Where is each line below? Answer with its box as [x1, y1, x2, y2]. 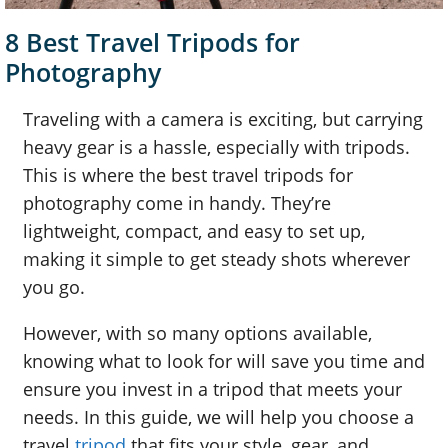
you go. [23, 275, 85, 300]
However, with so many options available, [23, 321, 372, 346]
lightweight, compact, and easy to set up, [23, 219, 365, 244]
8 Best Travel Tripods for [5, 25, 300, 60]
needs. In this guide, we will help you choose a [23, 405, 414, 430]
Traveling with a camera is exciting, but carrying [23, 107, 423, 132]
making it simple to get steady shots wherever [23, 247, 410, 272]
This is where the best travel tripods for [23, 163, 353, 188]
